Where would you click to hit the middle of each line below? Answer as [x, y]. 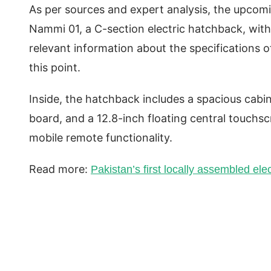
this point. [56, 67]
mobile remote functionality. [102, 137]
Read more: [60, 169]
